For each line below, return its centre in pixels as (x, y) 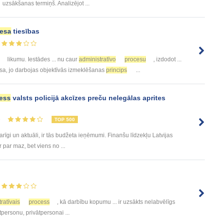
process (39, 202)
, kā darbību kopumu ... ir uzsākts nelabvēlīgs (116, 202)
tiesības (25, 31)
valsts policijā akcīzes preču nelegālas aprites (88, 98)
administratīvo (97, 60)
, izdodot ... (167, 60)
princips (117, 70)
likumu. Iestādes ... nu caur (42, 60)
